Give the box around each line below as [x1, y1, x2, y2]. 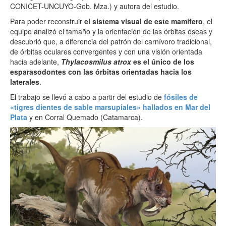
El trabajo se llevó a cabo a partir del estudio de [10, 92, 162, 102]
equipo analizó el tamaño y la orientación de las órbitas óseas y [10, 26, 212, 37]
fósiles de [162, 92, 198, 102]
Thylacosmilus [61, 56, 114, 67]
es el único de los [131, 56, 194, 67]
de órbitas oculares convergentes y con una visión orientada [10, 46, 202, 57]
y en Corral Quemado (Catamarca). [27, 112, 143, 123]
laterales [10, 77, 39, 87]
